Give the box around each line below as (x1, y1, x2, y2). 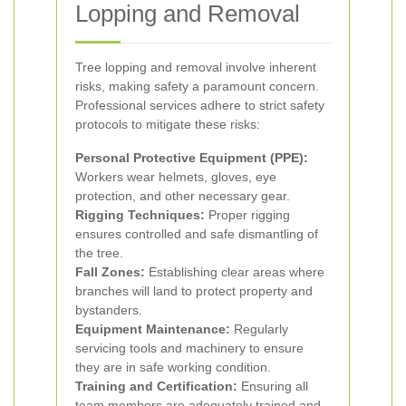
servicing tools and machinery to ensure (75, 341, 304, 355)
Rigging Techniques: (75, 208, 205, 222)
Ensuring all (237, 379, 308, 393)
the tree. (75, 246, 123, 260)
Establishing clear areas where (145, 265, 324, 279)
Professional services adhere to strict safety (75, 98, 324, 112)
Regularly (230, 322, 288, 336)
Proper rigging (205, 208, 290, 222)
